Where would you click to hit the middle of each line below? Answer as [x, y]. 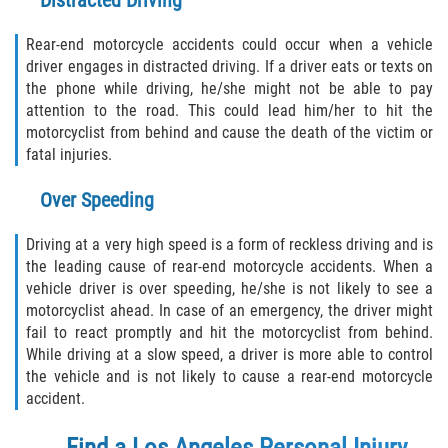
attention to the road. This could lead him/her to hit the [229, 111]
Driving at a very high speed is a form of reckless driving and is [229, 245]
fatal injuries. [69, 155]
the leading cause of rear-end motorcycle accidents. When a [229, 267]
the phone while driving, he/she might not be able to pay [229, 89]
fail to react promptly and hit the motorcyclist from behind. [229, 333]
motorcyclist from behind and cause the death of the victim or [229, 133]
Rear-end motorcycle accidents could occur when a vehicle [229, 45]
